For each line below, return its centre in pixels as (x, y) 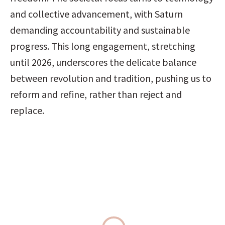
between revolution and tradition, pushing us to (111, 78)
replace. (27, 110)
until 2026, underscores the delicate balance (103, 62)
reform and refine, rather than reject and (96, 94)
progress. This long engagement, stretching (103, 46)
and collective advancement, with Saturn (96, 14)
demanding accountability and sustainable (100, 30)
